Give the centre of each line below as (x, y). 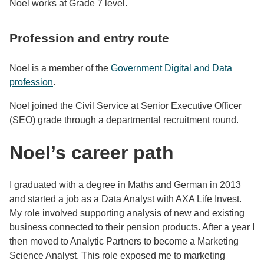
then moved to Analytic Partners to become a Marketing (124, 241)
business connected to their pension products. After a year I (132, 227)
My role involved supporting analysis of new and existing (127, 213)
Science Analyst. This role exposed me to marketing (117, 255)
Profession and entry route (89, 38)
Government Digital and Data (171, 68)
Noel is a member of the (60, 68)
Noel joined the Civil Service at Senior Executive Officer (126, 106)
